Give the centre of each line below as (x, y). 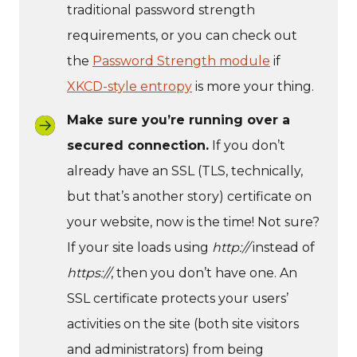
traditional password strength (161, 10)
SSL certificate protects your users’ (178, 298)
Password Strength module (181, 61)
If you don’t (247, 145)
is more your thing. (253, 86)
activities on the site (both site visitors (183, 324)
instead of (282, 247)
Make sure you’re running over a (178, 120)
